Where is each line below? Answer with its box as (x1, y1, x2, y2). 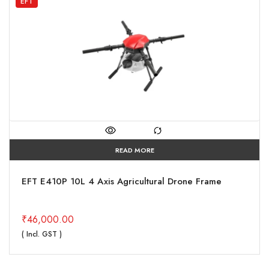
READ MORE (115, 145, 154, 155)
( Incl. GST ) (22, 229, 62, 240)
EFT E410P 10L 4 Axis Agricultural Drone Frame (22, 175, 222, 188)
